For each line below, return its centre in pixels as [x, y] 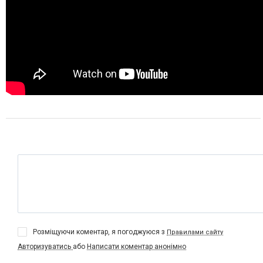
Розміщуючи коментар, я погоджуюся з [100, 232]
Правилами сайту [195, 232]
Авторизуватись [45, 246]
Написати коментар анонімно [136, 246]
